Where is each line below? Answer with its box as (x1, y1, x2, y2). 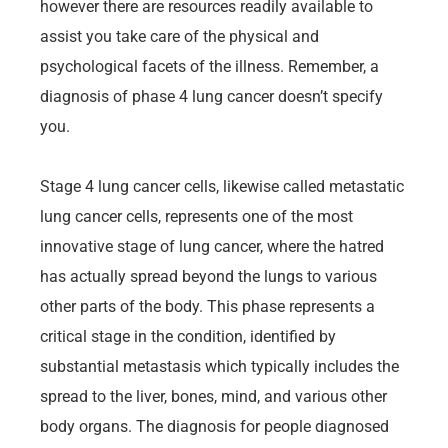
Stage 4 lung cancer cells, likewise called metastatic (40, 176, 404, 196)
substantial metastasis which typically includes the (40, 356, 399, 376)
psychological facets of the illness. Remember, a (40, 56, 379, 76)
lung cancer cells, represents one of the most (40, 206, 353, 226)
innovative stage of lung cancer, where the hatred (40, 236, 384, 256)
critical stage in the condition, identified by (40, 326, 336, 346)
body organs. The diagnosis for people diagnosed (40, 416, 389, 436)
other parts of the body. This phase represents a (40, 296, 375, 316)
